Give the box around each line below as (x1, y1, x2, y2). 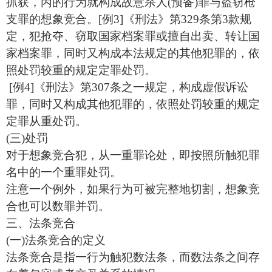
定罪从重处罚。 (6, 115, 87, 127)
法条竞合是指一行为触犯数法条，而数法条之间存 (6, 251, 260, 263)
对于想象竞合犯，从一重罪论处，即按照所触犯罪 (6, 149, 260, 161)
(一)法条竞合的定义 (6, 234, 106, 246)
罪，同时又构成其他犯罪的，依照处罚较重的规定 (6, 98, 260, 110)
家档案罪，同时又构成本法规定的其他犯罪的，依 (6, 47, 260, 59)
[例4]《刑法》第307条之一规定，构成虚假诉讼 (6, 81, 248, 93)
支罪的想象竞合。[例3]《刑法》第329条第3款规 (6, 13, 251, 25)
